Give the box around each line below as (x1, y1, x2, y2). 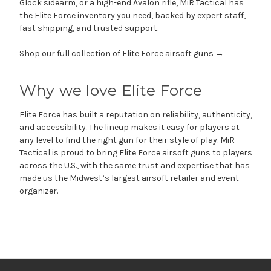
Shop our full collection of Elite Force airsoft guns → (19, 48, 224, 59)
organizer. (19, 185, 58, 196)
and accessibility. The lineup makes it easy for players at (19, 122, 240, 132)
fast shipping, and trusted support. (19, 22, 158, 33)
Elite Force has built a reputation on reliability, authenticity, (19, 109, 252, 120)
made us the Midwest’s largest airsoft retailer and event (19, 172, 239, 183)
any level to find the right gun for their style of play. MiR (19, 134, 235, 145)
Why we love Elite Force (19, 80, 203, 99)
